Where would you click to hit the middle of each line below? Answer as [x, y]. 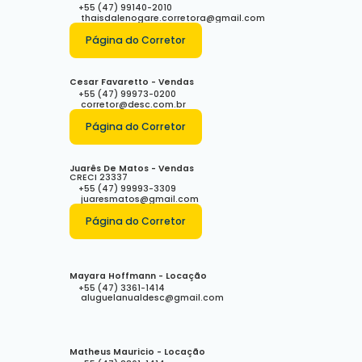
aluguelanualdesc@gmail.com [151, 298]
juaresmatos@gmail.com [138, 199]
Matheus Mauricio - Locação [137, 351]
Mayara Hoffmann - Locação [138, 276]
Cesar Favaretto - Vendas [132, 82]
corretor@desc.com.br [132, 104]
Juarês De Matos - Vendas [132, 168]
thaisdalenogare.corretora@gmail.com [171, 18]
